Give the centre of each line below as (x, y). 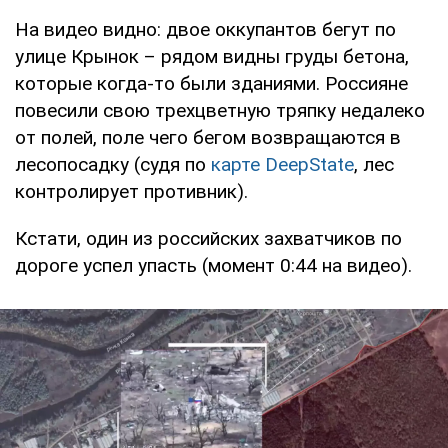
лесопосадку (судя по (113, 165)
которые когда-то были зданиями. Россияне (211, 84)
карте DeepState (282, 165)
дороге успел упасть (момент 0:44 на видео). (213, 266)
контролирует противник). (131, 192)
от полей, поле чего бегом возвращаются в (208, 138)
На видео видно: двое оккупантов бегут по (205, 30)
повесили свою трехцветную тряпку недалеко (220, 111)
